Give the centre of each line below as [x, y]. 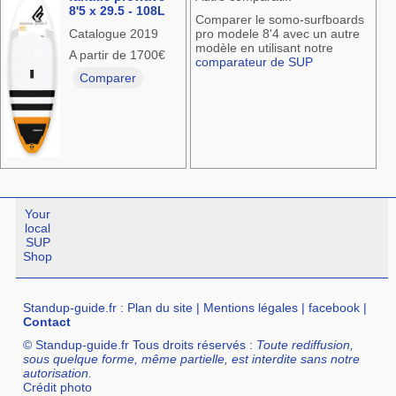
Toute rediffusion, [305, 345]
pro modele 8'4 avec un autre [277, 34]
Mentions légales [251, 308]
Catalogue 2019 [114, 34]
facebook [335, 308]
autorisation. [58, 373]
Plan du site [160, 308]
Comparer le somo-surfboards [279, 20]
